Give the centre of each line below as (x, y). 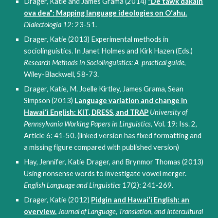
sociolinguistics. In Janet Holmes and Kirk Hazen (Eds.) (109, 51)
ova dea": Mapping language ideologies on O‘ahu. (106, 13)
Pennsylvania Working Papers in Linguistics (88, 124)
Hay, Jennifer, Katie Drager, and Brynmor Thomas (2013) (114, 162)
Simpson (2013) (49, 100)
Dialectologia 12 (48, 25)
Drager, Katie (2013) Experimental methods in (96, 39)
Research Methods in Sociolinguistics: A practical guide (104, 63)
